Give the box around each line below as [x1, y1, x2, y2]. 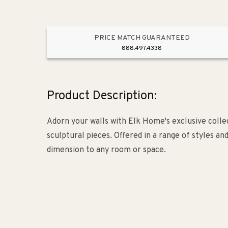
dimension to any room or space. [47, 145, 166, 155]
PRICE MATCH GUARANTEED [94, 34, 190, 43]
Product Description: [47, 89, 157, 104]
